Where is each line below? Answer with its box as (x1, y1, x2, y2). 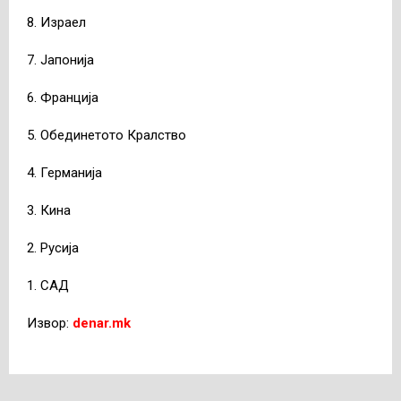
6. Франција (27, 89, 98, 106)
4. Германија (27, 164, 102, 181)
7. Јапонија (27, 51, 94, 68)
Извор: (27, 314, 73, 331)
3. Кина (27, 201, 71, 218)
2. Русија (27, 239, 79, 256)
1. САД (27, 277, 69, 294)
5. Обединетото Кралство (27, 126, 186, 143)
